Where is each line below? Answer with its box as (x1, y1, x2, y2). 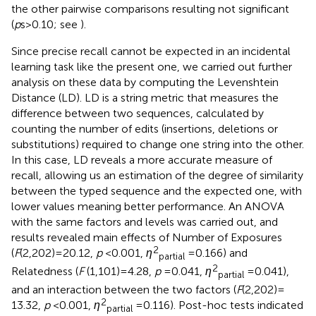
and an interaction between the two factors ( (11, 283, 236, 297)
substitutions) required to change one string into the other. (11, 138, 304, 152)
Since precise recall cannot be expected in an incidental (11, 44, 291, 59)
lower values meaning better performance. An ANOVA (11, 200, 284, 214)
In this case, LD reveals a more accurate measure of (11, 153, 272, 167)
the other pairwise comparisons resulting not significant (11, 2, 289, 16)
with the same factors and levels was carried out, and (11, 215, 278, 229)
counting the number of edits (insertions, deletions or (11, 122, 278, 136)
